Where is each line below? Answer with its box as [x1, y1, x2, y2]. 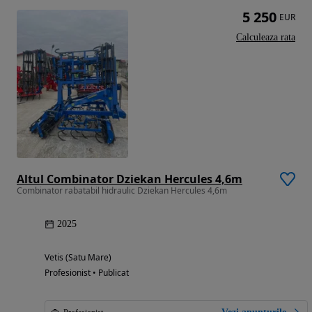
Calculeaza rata [236, 31, 295, 42]
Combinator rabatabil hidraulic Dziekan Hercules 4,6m [17, 185, 227, 197]
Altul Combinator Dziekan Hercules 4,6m [17, 171, 242, 187]
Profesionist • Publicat [45, 267, 129, 279]
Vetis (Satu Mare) [45, 251, 111, 264]
